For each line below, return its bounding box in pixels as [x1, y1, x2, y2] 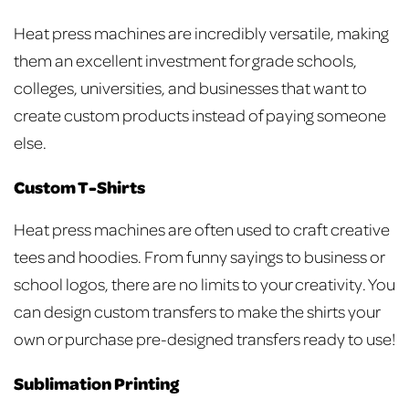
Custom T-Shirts [14, 175, 145, 199]
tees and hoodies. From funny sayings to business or [14, 246, 384, 267]
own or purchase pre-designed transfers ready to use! [14, 328, 395, 350]
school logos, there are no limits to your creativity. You [14, 273, 395, 295]
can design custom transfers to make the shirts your [14, 300, 380, 322]
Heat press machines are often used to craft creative [14, 218, 390, 240]
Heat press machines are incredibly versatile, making [14, 22, 389, 44]
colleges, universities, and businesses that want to [14, 77, 367, 99]
